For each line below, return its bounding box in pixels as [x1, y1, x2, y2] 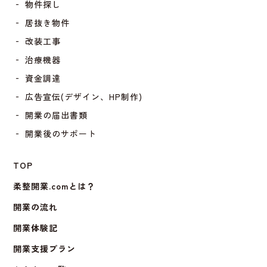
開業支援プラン [13, 243, 76, 255]
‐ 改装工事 [13, 35, 61, 48]
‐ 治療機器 [13, 54, 61, 66]
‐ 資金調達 [13, 72, 61, 85]
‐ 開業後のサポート [13, 128, 97, 140]
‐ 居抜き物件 [13, 17, 70, 29]
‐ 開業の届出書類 [13, 109, 88, 122]
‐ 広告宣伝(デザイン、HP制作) [13, 91, 143, 103]
